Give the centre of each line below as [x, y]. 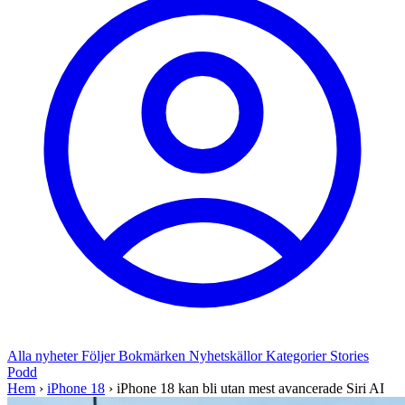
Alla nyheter [44, 356]
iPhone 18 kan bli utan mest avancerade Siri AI [250, 388]
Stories [349, 356]
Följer [100, 356]
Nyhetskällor [227, 356]
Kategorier [298, 356]
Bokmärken [154, 356]
